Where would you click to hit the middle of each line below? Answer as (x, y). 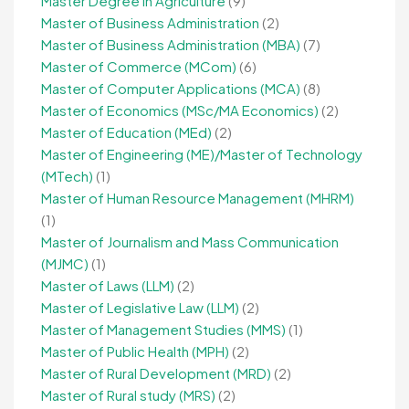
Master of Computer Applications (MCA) (171, 89)
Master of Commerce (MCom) (139, 67)
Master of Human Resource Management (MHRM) (198, 198)
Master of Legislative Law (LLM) (140, 308)
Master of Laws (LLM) (108, 286)
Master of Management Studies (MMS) (163, 330)
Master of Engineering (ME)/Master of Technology (202, 154)
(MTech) (67, 176)
